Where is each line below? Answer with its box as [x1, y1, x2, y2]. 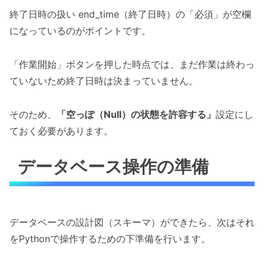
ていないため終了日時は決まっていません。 [9, 75, 198, 87]
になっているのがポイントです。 [9, 25, 151, 37]
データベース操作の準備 [18, 156, 209, 177]
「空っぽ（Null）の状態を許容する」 [57, 108, 216, 121]
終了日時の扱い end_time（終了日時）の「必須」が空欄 [9, 8, 251, 21]
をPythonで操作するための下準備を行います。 [9, 233, 210, 245]
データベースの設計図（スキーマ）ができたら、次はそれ [9, 216, 255, 229]
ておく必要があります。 [9, 125, 113, 137]
